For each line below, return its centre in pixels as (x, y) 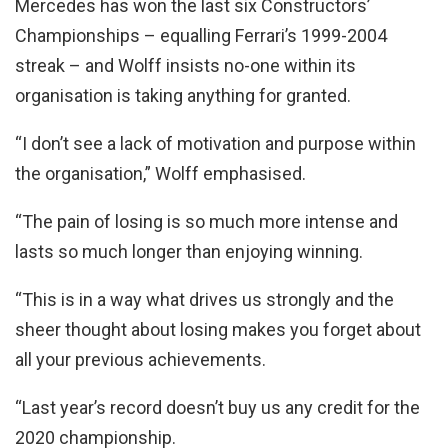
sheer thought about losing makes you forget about (218, 329)
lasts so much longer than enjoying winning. (189, 251)
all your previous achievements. (140, 359)
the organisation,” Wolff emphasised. (160, 173)
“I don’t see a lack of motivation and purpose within (215, 143)
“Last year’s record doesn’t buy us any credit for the (217, 407)
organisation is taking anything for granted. (183, 95)
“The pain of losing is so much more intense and (206, 221)
